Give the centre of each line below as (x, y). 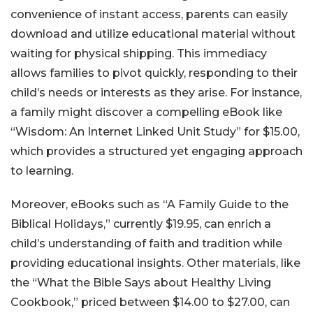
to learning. (42, 171)
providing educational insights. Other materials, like (155, 263)
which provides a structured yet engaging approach (156, 151)
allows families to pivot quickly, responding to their (154, 73)
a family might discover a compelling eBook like (146, 112)
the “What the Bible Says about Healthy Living (141, 283)
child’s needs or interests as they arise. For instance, (156, 93)
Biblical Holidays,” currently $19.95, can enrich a (141, 224)
